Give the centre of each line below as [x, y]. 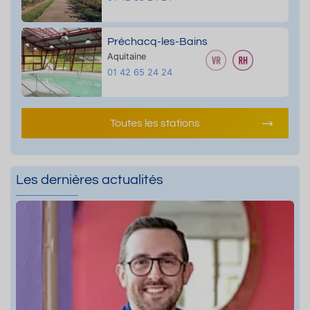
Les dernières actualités [90, 180]
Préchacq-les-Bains [157, 41]
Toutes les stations [155, 123]
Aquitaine [126, 56]
